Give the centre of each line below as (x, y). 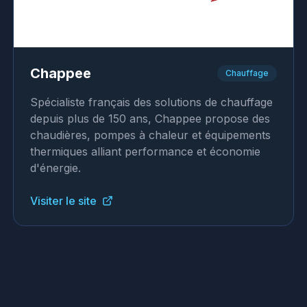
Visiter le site (63, 201)
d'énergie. (55, 168)
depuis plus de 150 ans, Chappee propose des (150, 119)
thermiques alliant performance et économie (145, 151)
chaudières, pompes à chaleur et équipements (150, 135)
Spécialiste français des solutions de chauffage (151, 102)
